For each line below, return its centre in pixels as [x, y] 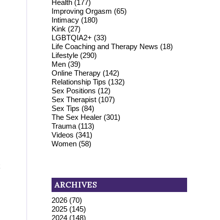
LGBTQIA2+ [72, 37]
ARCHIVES [76, 184]
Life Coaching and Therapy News [105, 46]
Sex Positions [74, 90]
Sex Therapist [74, 99]
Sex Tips [66, 108]
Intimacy [66, 20]
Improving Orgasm [82, 11]
